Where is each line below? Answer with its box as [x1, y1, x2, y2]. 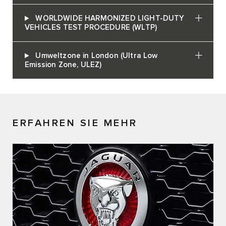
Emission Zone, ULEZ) [25, 61, 102, 69]
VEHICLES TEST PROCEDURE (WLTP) [25, 24, 157, 32]
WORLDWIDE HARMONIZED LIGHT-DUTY [35, 15, 185, 23]
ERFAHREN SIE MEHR [13, 118, 138, 128]
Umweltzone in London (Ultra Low [35, 52, 158, 60]
